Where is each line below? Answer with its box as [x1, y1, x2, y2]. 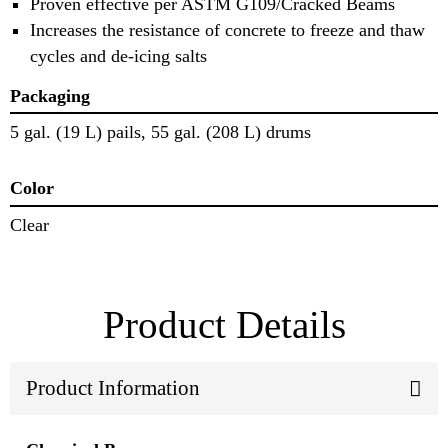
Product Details [102, 302, 346, 346]
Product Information [26, 376, 200, 401]
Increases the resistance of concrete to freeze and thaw [30, 19, 425, 40]
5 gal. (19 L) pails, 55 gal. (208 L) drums [10, 122, 311, 143]
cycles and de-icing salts [30, 45, 207, 66]
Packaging [10, 85, 90, 106]
